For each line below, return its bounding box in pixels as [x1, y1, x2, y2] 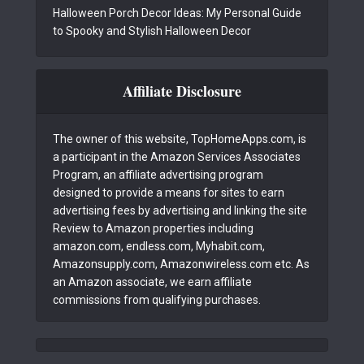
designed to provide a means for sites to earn [53, 186, 284, 199]
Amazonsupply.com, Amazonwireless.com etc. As [53, 258, 310, 271]
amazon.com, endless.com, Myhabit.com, [53, 240, 265, 253]
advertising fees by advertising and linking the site [53, 204, 307, 217]
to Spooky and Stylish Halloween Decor [53, 24, 251, 37]
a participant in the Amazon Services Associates [53, 150, 301, 163]
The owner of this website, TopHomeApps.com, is [53, 132, 306, 145]
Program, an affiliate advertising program [53, 168, 263, 181]
